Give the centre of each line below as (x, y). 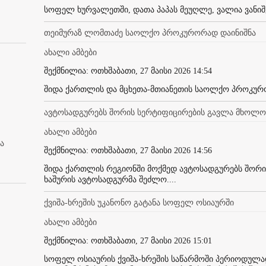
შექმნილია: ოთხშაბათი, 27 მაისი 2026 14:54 (128, 71)
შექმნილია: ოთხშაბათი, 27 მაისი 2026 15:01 (128, 240)
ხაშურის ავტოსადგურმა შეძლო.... (110, 179)
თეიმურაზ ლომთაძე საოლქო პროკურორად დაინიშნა (150, 33)
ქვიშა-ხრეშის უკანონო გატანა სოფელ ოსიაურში (139, 202)
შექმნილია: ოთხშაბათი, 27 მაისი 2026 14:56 (128, 150)
